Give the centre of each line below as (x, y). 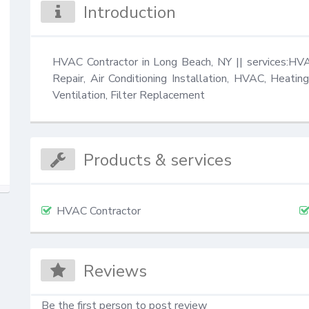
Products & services (158, 160)
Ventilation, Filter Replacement (128, 95)
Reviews (116, 271)
